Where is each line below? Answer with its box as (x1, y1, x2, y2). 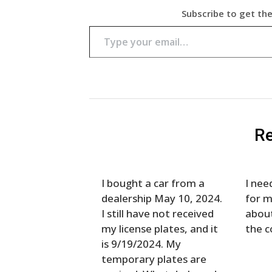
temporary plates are (101, 251, 206, 266)
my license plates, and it (101, 221, 218, 236)
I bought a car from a (101, 175, 205, 190)
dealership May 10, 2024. (101, 191, 222, 205)
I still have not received (101, 206, 214, 220)
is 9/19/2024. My (101, 236, 181, 251)
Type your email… (89, 19, 120, 31)
